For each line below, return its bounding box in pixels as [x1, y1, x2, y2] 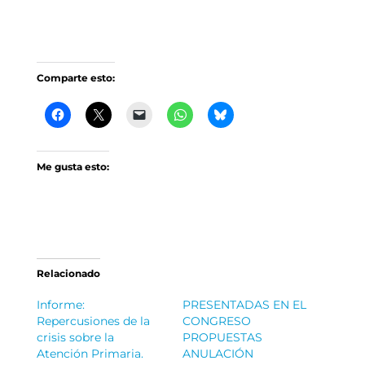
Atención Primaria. [36, 345, 143, 361]
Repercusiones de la [36, 313, 150, 328]
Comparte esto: [36, 71, 115, 84]
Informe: [36, 297, 85, 312]
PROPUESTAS [182, 329, 262, 345]
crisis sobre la [36, 329, 114, 345]
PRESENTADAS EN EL [182, 297, 306, 312]
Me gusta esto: [36, 160, 109, 173]
